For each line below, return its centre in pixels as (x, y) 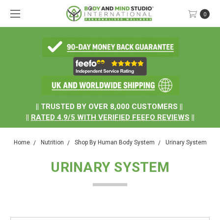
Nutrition (52, 142)
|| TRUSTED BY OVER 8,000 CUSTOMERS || (109, 107)
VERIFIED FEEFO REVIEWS (144, 117)
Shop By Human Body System (114, 142)
